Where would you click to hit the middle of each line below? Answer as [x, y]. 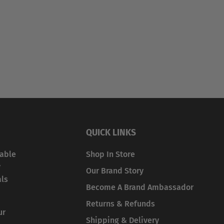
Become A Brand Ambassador [139, 187]
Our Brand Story [114, 170]
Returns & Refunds [120, 203]
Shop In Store [110, 154]
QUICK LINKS [111, 132]
